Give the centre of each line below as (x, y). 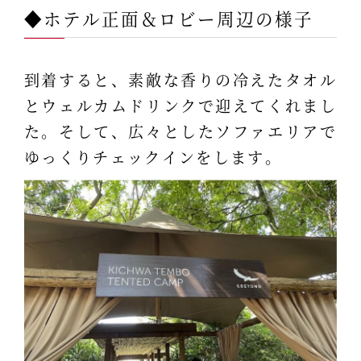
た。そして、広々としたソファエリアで (180, 131)
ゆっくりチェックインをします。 (153, 157)
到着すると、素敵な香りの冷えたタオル (180, 80)
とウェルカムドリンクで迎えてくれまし (180, 106)
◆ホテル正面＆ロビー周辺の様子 (168, 18)
